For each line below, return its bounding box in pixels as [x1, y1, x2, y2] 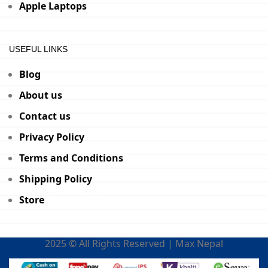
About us [19, 88, 62, 102]
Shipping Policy [19, 172, 92, 185]
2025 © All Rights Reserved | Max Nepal [45, 236, 223, 250]
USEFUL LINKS [9, 44, 68, 54]
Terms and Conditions [19, 151, 123, 165]
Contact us [19, 109, 71, 123]
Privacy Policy [19, 130, 84, 144]
